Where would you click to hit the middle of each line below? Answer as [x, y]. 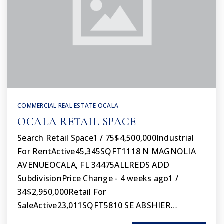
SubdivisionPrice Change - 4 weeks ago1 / [98, 178]
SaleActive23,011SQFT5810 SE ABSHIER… [97, 205]
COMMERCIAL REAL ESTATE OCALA [68, 106]
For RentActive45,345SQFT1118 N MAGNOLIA [107, 151]
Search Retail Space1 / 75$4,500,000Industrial [106, 138]
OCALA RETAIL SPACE [77, 122]
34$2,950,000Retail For [62, 192]
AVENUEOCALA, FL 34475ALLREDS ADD [93, 165]
